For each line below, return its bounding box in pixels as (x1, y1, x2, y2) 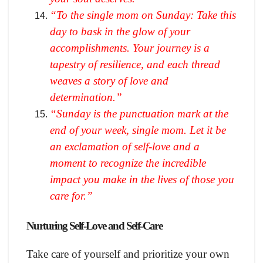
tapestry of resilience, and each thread (50, 58, 220, 70)
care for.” (50, 189, 93, 202)
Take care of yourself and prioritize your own (26, 248, 230, 261)
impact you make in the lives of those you (50, 173, 234, 186)
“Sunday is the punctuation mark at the (50, 107, 228, 120)
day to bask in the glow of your (50, 25, 190, 38)
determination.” (50, 90, 122, 103)
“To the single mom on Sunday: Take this (50, 8, 236, 21)
